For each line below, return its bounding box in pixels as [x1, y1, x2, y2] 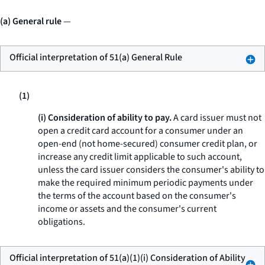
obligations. [38, 215, 85, 228]
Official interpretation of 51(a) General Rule [9, 51, 182, 64]
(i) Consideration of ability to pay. [38, 111, 172, 124]
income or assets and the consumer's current [38, 202, 216, 215]
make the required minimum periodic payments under [38, 176, 253, 189]
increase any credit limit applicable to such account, [38, 150, 242, 163]
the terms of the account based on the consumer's [38, 189, 236, 202]
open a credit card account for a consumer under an [38, 124, 243, 137]
